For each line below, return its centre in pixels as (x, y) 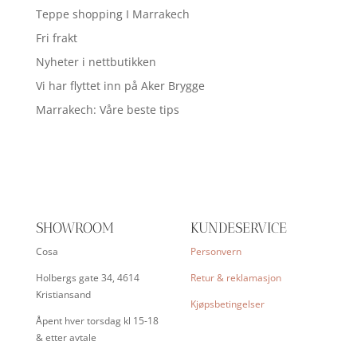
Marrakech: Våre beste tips (107, 110)
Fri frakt (56, 38)
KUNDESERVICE (238, 228)
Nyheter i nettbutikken (96, 62)
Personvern (216, 252)
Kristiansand (63, 295)
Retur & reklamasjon (235, 278)
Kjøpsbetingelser (227, 304)
